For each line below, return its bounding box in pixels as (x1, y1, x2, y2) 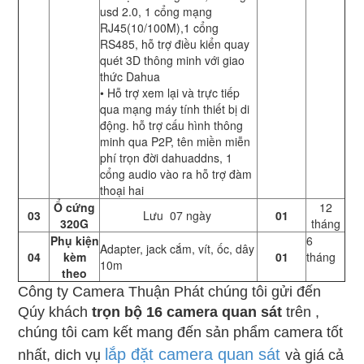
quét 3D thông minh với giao (100, 52, 245, 69)
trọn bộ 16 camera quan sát (92, 304, 283, 321)
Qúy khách (18, 304, 93, 321)
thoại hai (100, 182, 148, 199)
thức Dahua (100, 68, 161, 85)
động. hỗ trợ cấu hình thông (100, 117, 244, 134)
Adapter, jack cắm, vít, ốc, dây (100, 240, 255, 258)
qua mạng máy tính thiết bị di (100, 101, 250, 118)
